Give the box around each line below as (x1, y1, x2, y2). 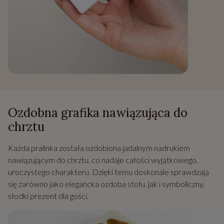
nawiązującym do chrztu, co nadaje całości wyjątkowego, (8, 155, 198, 165)
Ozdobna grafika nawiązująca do (8, 105, 187, 121)
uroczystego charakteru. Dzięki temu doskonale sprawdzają (8, 167, 209, 177)
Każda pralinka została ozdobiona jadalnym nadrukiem (8, 143, 190, 153)
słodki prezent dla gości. (8, 191, 88, 201)
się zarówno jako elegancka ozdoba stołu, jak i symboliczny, (8, 179, 204, 189)
